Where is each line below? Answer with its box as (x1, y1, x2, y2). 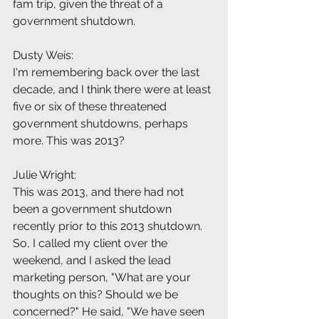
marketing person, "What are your (13, 271, 194, 285)
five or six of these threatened (13, 100, 169, 114)
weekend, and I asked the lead (13, 253, 174, 268)
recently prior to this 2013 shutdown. (13, 219, 205, 234)
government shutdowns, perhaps (13, 117, 191, 131)
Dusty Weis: (13, 48, 73, 63)
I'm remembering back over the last (13, 66, 202, 80)
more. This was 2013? (13, 134, 125, 148)
